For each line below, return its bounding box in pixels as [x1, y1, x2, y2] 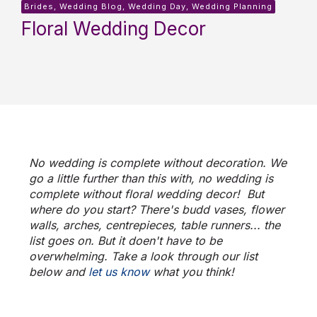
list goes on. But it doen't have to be [29, 234, 222, 248]
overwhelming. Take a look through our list [29, 249, 258, 264]
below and [29, 265, 88, 279]
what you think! [149, 265, 234, 279]
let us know [88, 265, 149, 279]
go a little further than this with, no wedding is [29, 171, 273, 186]
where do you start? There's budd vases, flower [29, 202, 284, 217]
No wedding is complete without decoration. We [29, 156, 287, 171]
